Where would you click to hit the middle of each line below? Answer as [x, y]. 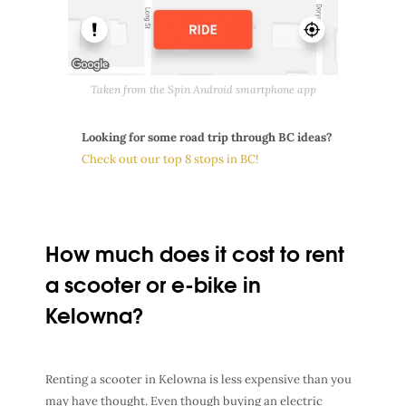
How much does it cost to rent [195, 252]
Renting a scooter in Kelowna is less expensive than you [198, 379]
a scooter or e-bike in [153, 283]
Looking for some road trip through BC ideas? [207, 138]
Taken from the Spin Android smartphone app [203, 90]
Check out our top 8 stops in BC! [170, 159]
